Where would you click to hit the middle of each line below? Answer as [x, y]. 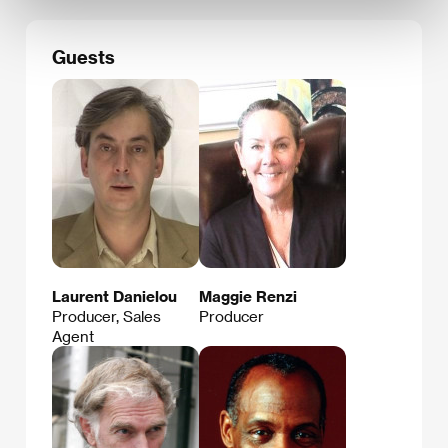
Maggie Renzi [248, 296]
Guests [83, 56]
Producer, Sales [106, 316]
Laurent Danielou [114, 296]
